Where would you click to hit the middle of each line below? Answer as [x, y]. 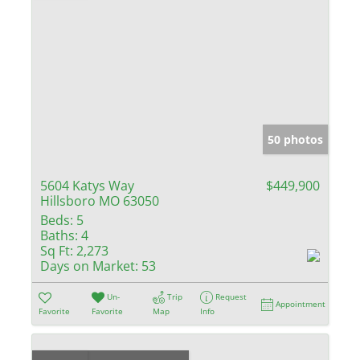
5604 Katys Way [87, 185]
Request [231, 296]
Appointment [301, 303]
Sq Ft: [57, 250]
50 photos [295, 139]
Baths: [59, 235]
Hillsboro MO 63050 [100, 200]
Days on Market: [89, 266]
